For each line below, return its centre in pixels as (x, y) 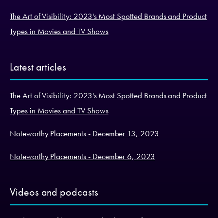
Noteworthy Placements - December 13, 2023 (84, 133)
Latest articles (38, 67)
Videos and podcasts (54, 192)
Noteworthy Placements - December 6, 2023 (82, 156)
